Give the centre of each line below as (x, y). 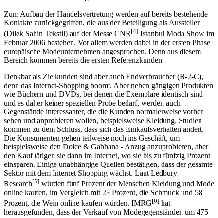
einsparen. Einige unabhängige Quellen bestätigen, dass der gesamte (108, 155)
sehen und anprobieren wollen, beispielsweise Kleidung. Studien (103, 111)
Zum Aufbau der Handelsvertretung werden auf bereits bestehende (106, 5)
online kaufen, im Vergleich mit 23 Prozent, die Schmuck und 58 (103, 184)
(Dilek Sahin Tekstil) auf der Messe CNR (67, 25)
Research (18, 175)
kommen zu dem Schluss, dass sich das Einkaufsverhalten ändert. (104, 120)
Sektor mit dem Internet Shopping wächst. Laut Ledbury (91, 164)
